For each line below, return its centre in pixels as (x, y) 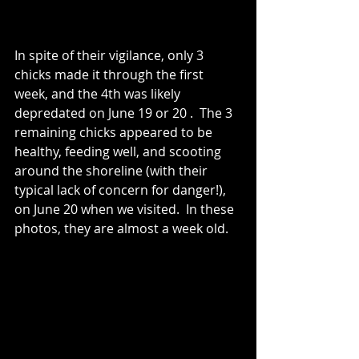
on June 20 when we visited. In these (126, 210)
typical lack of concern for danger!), (122, 190)
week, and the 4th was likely (99, 94)
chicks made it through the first (111, 75)
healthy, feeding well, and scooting (119, 152)
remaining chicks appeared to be (115, 133)
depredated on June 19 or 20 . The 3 (125, 113)
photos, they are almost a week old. (121, 229)
